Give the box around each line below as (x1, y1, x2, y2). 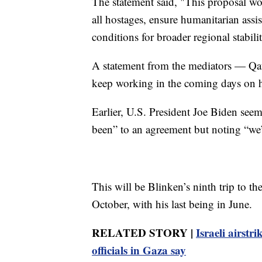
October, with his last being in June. (92, 196, 252, 211)
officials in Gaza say (92, 242, 186, 258)
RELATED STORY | (92, 224, 196, 240)
